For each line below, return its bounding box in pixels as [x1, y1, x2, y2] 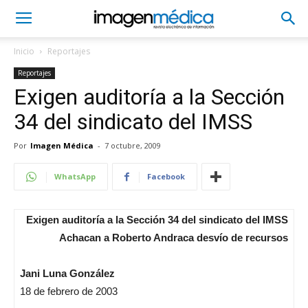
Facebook [147, 171, 185, 181]
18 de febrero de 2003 [20, 285, 118, 297]
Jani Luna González [20, 267, 115, 279]
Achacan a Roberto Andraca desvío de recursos [59, 232, 288, 243]
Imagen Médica [30, 140, 93, 151]
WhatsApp [54, 171, 96, 181]
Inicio [14, 45, 34, 57]
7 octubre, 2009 [104, 140, 161, 151]
